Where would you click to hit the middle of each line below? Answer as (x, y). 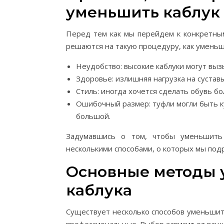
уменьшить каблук (143, 12)
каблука (99, 190)
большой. (93, 116)
